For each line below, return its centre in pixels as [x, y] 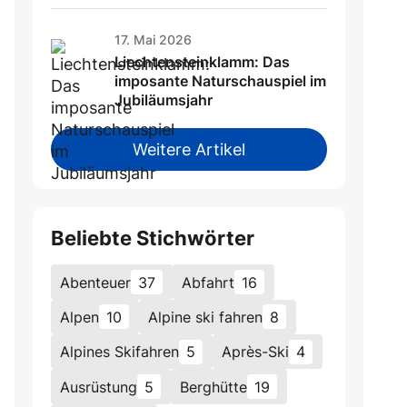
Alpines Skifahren [120, 352]
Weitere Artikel [189, 150]
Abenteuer [96, 282]
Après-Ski [256, 352]
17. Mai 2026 [153, 40]
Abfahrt [208, 282]
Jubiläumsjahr [164, 100]
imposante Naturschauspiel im [220, 81]
